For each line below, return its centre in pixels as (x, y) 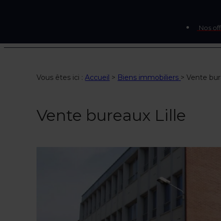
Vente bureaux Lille (111, 115)
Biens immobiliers (148, 77)
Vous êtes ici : (61, 77)
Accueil (97, 77)
